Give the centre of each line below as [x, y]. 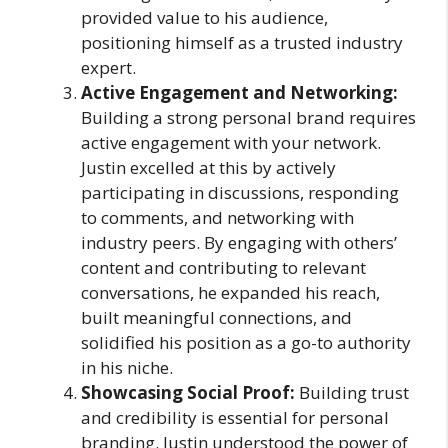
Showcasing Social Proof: [190, 392]
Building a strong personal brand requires [248, 117]
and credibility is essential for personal [235, 417]
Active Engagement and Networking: [239, 92]
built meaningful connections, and [216, 317]
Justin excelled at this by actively [208, 167]
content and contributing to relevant [223, 267]
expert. [108, 67]
